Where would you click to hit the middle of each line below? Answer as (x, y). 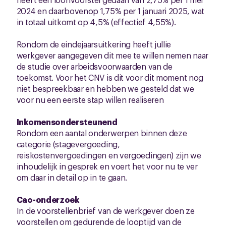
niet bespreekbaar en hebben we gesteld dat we (105, 88)
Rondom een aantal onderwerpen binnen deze (102, 133)
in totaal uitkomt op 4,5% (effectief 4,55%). (96, 22)
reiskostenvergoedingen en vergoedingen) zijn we (109, 155)
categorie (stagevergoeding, (68, 144)
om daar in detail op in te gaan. (72, 177)
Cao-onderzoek (48, 199)
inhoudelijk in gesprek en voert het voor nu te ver (107, 166)
